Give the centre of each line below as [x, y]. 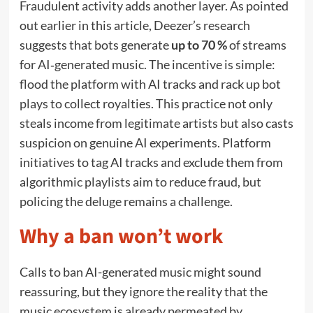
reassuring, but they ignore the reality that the [143, 291]
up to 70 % [199, 44]
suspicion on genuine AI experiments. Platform [145, 142]
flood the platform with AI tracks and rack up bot [150, 83]
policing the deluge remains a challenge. [126, 201]
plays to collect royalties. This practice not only [146, 103]
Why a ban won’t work [121, 236]
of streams [256, 44]
